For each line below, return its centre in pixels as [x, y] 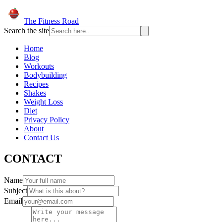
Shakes [35, 93]
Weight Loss [43, 102]
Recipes [36, 84]
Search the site [27, 30]
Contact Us [41, 138]
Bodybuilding [45, 75]
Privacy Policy [47, 120]
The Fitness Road [51, 21]
